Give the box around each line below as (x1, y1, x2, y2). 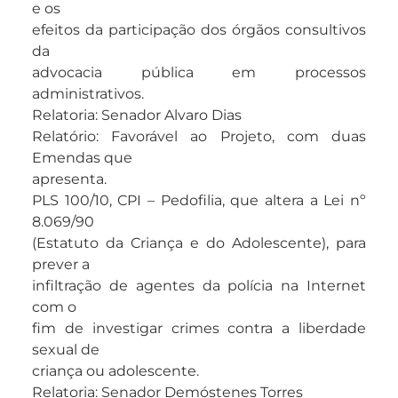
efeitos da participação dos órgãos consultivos (32, 21, 366, 39)
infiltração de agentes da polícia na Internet (32, 277, 366, 295)
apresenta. (32, 171, 107, 188)
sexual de (32, 341, 99, 359)
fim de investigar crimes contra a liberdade (32, 320, 366, 338)
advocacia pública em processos (32, 64, 366, 82)
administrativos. (32, 85, 144, 103)
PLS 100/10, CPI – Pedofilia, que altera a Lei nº (32, 192, 366, 210)
